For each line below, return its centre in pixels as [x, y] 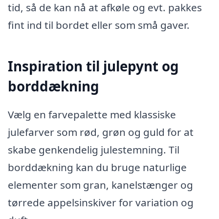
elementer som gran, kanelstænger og [100, 185]
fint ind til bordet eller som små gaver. [99, 25]
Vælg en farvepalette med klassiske [92, 114]
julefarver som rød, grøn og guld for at [101, 132]
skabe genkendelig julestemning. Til [94, 149]
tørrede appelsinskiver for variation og [101, 202]
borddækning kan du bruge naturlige [97, 167]
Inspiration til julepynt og [93, 66]
